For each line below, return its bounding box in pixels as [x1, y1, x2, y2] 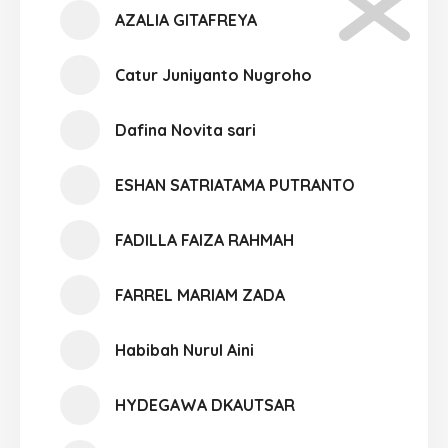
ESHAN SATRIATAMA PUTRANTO [115, 175, 355, 195]
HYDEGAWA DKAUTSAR [115, 395, 295, 415]
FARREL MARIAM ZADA [115, 285, 285, 305]
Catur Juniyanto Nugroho [115, 65, 312, 85]
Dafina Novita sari [115, 120, 256, 140]
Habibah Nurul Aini [115, 340, 254, 360]
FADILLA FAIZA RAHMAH [115, 230, 294, 250]
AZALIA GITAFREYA [115, 10, 257, 30]
